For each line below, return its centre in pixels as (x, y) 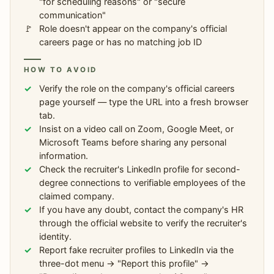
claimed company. (77, 196)
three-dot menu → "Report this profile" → (124, 263)
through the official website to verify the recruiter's (143, 223)
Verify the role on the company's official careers (137, 88)
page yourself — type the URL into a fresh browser (144, 102)
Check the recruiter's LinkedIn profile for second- (140, 169)
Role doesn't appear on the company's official (133, 29)
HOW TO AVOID (61, 70)
